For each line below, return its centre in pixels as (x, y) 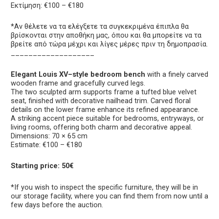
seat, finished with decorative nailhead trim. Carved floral (101, 100)
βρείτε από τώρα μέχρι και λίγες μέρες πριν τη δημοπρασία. (109, 44)
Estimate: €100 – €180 (46, 144)
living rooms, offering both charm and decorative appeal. (101, 127)
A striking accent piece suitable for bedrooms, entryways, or (107, 118)
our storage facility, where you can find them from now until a (109, 196)
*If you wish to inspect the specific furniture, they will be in (104, 187)
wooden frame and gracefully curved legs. (78, 83)
